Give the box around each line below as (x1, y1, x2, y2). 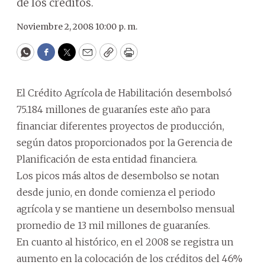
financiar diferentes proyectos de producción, (17, 120, 224, 132)
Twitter (66, 50, 106, 64)
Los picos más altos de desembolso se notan (17, 170, 219, 182)
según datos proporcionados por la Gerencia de (17, 137, 232, 148)
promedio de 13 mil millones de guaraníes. (17, 219, 210, 231)
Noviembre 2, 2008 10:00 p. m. (17, 21, 137, 32)
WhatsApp (24, 50, 80, 64)
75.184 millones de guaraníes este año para (17, 104, 210, 115)
